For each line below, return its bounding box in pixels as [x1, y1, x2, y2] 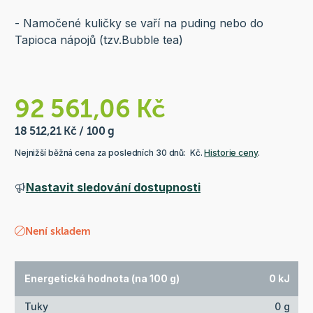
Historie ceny [204, 147, 258, 158]
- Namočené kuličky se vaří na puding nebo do [14, 15, 263, 30]
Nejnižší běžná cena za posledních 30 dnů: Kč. [14, 147, 205, 158]
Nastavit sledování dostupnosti [25, 180, 201, 194]
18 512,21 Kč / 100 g [14, 124, 115, 138]
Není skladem [24, 224, 91, 238]
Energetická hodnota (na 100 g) [24, 272, 180, 285]
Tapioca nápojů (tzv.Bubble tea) [14, 32, 183, 47]
